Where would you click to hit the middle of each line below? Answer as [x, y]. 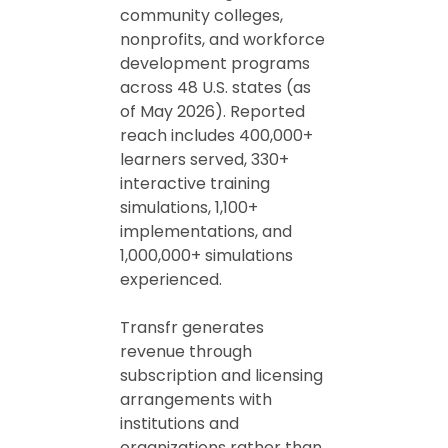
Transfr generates [192, 327]
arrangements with [196, 399]
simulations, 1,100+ [189, 207]
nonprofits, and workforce [222, 39]
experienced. [171, 279]
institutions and [179, 423]
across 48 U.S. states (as [215, 87]
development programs [215, 63]
